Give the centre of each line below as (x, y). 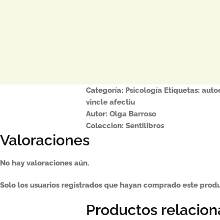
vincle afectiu (110, 102)
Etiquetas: (183, 90)
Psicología (143, 90)
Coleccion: (106, 125)
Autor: (97, 114)
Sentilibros (145, 125)
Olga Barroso (133, 114)
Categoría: (105, 90)
